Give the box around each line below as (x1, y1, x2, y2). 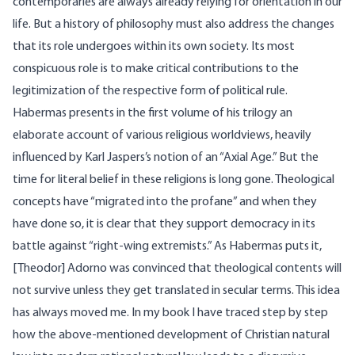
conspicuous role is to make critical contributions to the (13, 63, 299, 76)
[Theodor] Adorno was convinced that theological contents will (13, 262, 342, 276)
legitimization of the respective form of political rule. (13, 85, 288, 98)
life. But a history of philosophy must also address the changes (13, 18, 334, 32)
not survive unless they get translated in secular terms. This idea (13, 284, 340, 298)
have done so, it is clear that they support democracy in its (13, 218, 315, 231)
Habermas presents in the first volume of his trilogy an (13, 107, 292, 120)
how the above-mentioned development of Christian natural (13, 329, 330, 342)
